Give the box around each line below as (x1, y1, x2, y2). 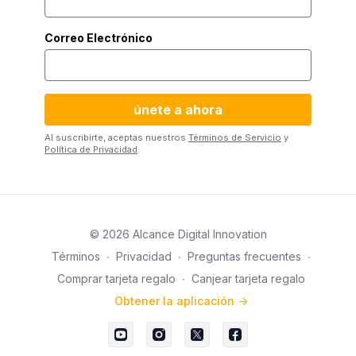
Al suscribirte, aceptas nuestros (44, 132, 188, 143)
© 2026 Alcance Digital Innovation (89, 227, 267, 241)
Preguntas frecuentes (188, 250, 301, 263)
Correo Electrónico (44, 31, 153, 44)
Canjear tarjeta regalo (192, 272, 305, 285)
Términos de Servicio (188, 132, 281, 143)
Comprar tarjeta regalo (57, 272, 176, 285)
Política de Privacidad (44, 144, 137, 155)
